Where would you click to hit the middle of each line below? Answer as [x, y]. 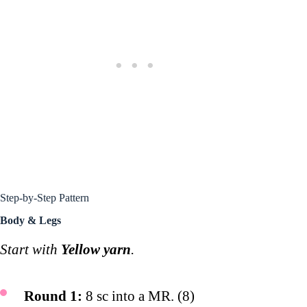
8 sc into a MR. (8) [138, 296]
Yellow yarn [96, 249]
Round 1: [53, 296]
